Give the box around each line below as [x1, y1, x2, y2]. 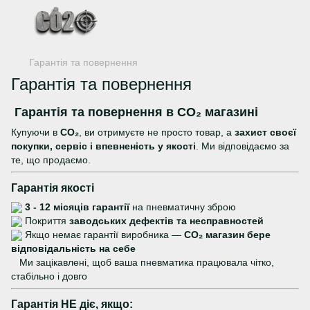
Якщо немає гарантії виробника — [22, 229, 184, 241]
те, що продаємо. [11, 154, 91, 166]
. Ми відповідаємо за [196, 140, 289, 152]
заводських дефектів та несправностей [69, 215, 264, 227]
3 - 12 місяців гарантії [25, 201, 129, 213]
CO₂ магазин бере [184, 229, 271, 241]
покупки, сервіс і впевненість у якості [11, 140, 196, 152]
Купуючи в [11, 127, 60, 138]
